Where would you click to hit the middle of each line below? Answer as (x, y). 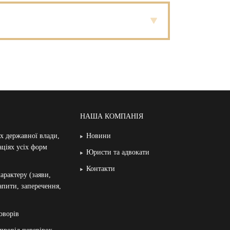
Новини (99, 136)
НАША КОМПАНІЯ (112, 117)
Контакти (101, 169)
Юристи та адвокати (118, 152)
